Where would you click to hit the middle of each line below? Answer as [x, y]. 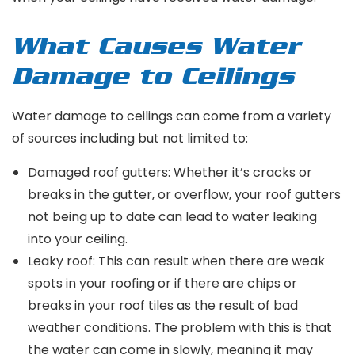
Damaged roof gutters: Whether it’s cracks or [170, 172]
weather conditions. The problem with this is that [180, 327]
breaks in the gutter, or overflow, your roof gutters [184, 194]
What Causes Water [156, 48]
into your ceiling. [78, 239]
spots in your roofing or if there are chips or [162, 283]
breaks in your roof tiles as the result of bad [163, 305]
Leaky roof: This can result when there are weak [176, 261]
